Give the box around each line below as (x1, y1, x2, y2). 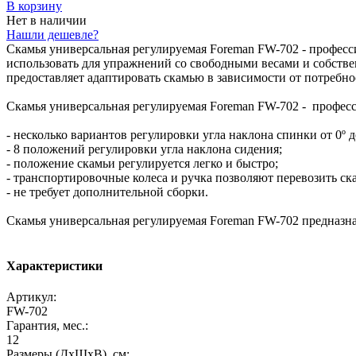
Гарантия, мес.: (6, 319, 88, 333)
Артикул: (6, 290, 56, 304)
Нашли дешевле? (6, 27, 99, 41)
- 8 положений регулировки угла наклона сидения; (6, 141, 282, 156)
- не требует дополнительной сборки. (6, 184, 208, 199)
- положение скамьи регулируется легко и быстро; (6, 156, 278, 170)
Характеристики (6, 259, 103, 273)
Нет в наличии (6, 13, 87, 27)
